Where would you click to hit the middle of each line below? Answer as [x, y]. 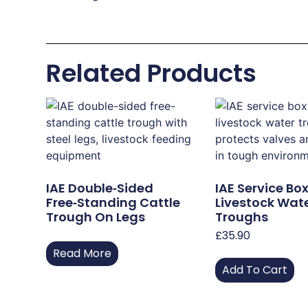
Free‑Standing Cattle [113, 202]
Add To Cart [255, 269]
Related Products [152, 73]
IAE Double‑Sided [100, 188]
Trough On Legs [96, 217]
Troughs [242, 217]
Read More [82, 253]
